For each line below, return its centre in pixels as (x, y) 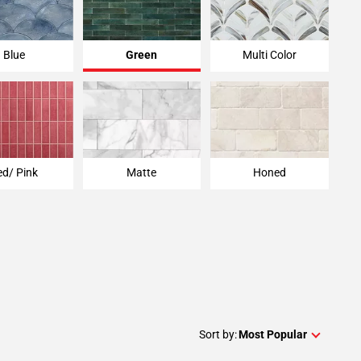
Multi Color (270, 55)
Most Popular (273, 334)
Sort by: (218, 334)
